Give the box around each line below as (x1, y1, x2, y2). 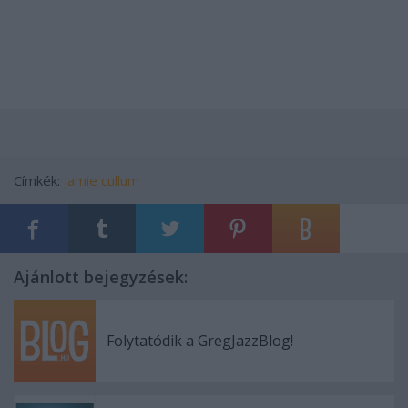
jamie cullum (64, 170, 139, 189)
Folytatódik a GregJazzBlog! (107, 330, 293, 351)
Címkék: (14, 170, 64, 189)
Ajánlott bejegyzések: (14, 265, 188, 288)
